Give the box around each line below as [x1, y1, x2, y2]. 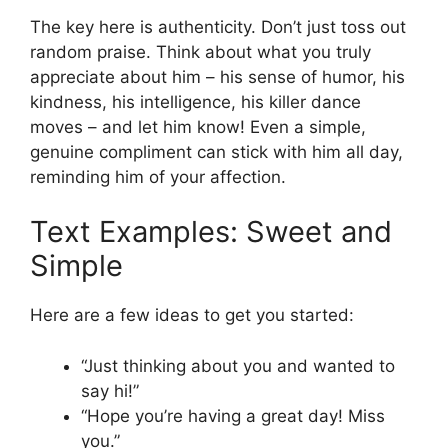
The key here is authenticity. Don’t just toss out [30, 16, 406, 37]
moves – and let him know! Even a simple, [30, 116, 366, 137]
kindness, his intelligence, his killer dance [30, 91, 361, 112]
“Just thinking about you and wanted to [81, 355, 395, 376]
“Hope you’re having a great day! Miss [81, 405, 385, 426]
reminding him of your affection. [30, 166, 286, 187]
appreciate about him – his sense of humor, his [30, 66, 405, 87]
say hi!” [81, 380, 139, 401]
